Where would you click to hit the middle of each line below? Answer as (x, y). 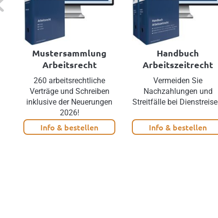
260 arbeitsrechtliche (70, 80)
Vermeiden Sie (178, 80)
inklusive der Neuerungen (70, 102)
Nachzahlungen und (178, 91)
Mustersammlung (70, 53)
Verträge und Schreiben (69, 91)
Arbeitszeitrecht (178, 64)
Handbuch (178, 53)
